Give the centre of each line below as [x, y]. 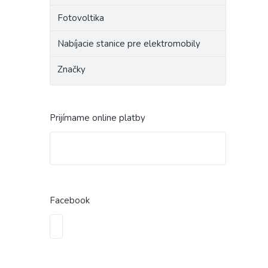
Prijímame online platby [98, 118]
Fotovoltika [81, 18]
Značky [71, 69]
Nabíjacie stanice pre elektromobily [129, 44]
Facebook [70, 200]
